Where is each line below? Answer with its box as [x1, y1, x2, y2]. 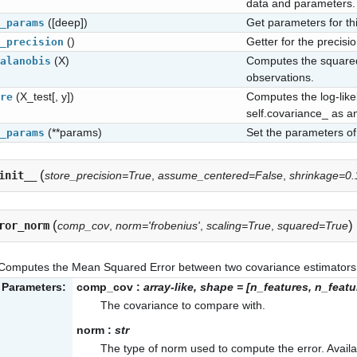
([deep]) [48, 15, 88, 29]
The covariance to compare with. [100, 298, 265, 312]
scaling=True [206, 218, 271, 232]
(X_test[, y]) [16, 89, 74, 103]
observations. [246, 70, 314, 84]
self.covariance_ [246, 106, 328, 120]
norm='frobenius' [116, 218, 200, 232]
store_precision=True [45, 169, 151, 182]
